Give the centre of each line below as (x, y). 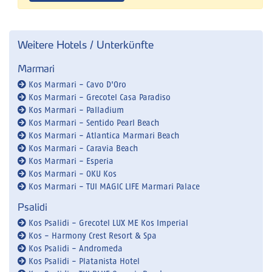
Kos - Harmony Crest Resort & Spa (91, 236)
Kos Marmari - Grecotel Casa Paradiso (98, 97)
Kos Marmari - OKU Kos (71, 174)
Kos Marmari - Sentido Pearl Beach (93, 123)
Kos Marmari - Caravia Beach (82, 148)
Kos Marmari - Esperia (70, 161)
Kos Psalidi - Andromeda (74, 249)
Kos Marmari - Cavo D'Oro (76, 85)
